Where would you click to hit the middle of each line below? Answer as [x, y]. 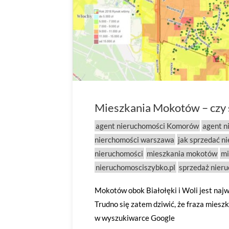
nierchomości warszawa [134, 140]
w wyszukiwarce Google [135, 218]
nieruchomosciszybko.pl [135, 167]
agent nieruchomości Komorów [147, 126]
